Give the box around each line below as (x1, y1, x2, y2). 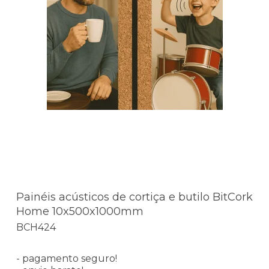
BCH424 (16, 221, 56, 233)
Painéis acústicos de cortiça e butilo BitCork (16, 190, 253, 204)
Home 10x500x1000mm (16, 205, 144, 219)
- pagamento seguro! (16, 252, 117, 264)
